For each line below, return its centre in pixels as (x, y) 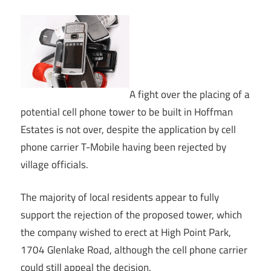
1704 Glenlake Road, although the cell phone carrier (134, 250)
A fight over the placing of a (190, 94)
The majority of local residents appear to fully (120, 197)
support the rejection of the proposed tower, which (131, 215)
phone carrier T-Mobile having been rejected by (123, 147)
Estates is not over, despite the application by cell (128, 129)
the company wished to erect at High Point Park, (126, 232)
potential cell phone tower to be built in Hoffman (127, 112)
